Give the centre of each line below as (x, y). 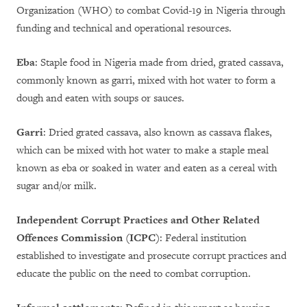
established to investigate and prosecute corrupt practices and (151, 256)
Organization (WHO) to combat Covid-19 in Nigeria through (151, 10)
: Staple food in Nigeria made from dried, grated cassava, (159, 62)
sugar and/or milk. (57, 186)
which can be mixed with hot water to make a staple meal (143, 150)
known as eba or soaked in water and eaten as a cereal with (147, 168)
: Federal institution (203, 238)
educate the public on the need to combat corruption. (134, 273)
